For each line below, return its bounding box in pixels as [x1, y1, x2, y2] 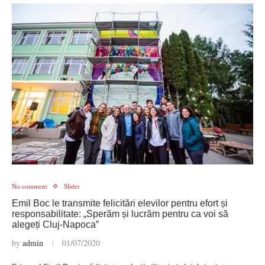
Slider [64, 182, 80, 190]
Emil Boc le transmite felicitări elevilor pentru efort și [12, 198, 228, 208]
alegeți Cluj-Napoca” [12, 219, 99, 230]
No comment [12, 182, 47, 190]
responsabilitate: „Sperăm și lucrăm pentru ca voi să [12, 209, 228, 219]
